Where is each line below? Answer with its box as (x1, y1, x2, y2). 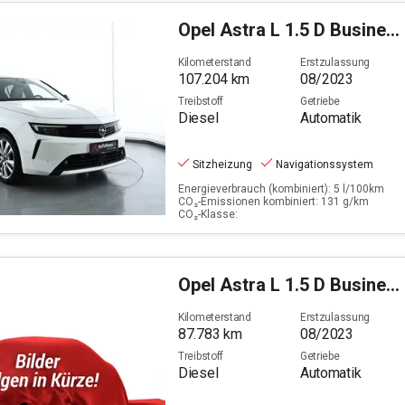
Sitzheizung (193, 158, 252, 172)
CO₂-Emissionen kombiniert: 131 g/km (178, 195, 369, 209)
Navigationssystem (276, 158, 373, 172)
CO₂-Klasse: (178, 208, 238, 221)
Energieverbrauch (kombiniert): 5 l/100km (178, 183, 384, 196)
